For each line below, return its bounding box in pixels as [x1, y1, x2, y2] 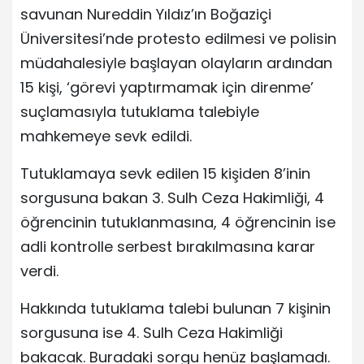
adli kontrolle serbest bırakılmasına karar [20, 236, 315, 257]
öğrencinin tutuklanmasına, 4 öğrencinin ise [20, 211, 336, 232]
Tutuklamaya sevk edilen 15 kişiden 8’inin [20, 162, 310, 184]
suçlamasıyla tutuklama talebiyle [20, 101, 259, 122]
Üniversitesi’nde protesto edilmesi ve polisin [20, 28, 336, 49]
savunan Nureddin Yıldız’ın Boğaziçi [20, 3, 271, 24]
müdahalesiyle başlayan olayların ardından [20, 52, 332, 73]
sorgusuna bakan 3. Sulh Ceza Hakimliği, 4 [20, 187, 324, 208]
